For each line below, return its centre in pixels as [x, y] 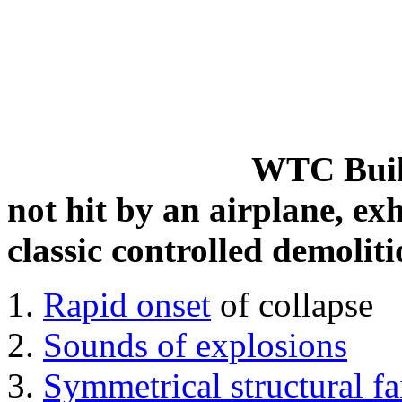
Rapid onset [127, 305]
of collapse [292, 305]
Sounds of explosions [195, 345]
